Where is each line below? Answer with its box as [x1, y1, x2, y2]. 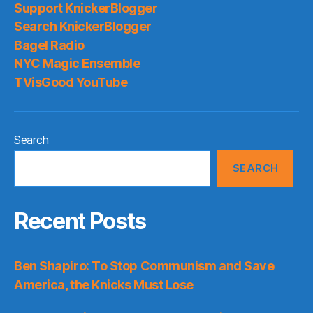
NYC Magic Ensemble [14, 56, 140, 71]
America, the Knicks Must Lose [14, 277, 194, 292]
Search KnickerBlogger [14, 19, 152, 34]
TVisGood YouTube [14, 74, 128, 89]
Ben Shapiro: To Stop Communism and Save [14, 258, 275, 273]
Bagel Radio [14, 37, 85, 52]
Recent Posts [14, 207, 147, 235]
